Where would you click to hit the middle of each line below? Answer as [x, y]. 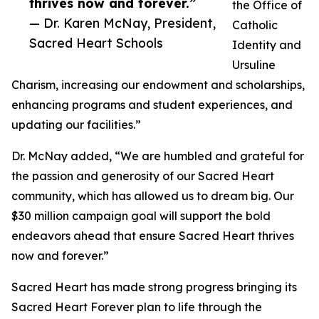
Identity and [267, 45]
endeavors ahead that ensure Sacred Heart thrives [153, 236]
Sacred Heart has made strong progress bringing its [154, 287]
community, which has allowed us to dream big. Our [153, 196]
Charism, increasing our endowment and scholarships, [158, 85]
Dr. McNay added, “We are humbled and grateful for [158, 156]
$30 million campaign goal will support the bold [141, 216]
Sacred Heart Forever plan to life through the [137, 307]
